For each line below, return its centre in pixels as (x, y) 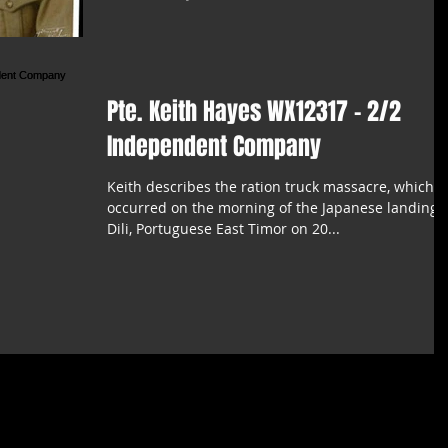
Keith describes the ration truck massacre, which (270, 186)
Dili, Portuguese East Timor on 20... (223, 228)
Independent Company (214, 146)
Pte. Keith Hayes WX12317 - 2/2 (254, 111)
